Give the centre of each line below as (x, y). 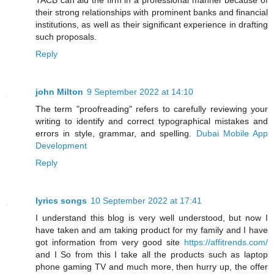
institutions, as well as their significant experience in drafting (152, 25)
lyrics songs (61, 201)
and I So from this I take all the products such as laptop (152, 255)
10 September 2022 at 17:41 (146, 201)
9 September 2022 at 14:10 (140, 92)
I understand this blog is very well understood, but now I (152, 218)
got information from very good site (110, 243)
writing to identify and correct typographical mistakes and (152, 121)
